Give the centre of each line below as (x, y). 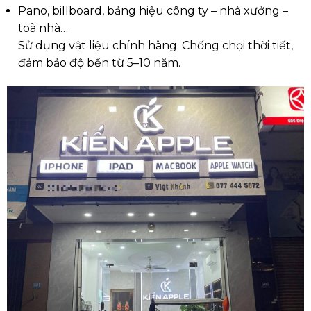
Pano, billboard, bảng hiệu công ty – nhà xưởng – (153, 10)
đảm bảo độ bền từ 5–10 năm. (99, 62)
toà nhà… (43, 28)
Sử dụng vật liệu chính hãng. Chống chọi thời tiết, (155, 45)
